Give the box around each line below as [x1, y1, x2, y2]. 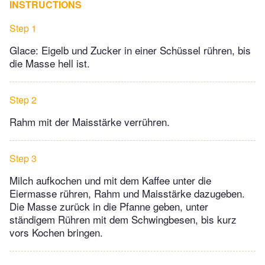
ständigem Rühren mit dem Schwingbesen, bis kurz [9, 212, 237, 227]
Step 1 [9, 21, 37, 35]
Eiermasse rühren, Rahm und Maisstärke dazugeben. [9, 186, 245, 201]
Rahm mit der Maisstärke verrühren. [9, 114, 170, 130]
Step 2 [9, 93, 37, 107]
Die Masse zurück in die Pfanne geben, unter [9, 199, 208, 214]
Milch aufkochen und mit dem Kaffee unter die [9, 173, 211, 188]
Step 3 [9, 151, 37, 166]
